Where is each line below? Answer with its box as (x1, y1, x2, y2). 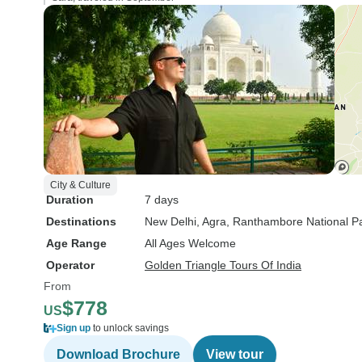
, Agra (196, 215, 226, 228)
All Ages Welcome (145, 237, 236, 250)
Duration (46, 193, 94, 206)
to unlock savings (90, 322, 169, 334)
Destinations (46, 215, 116, 228)
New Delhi (145, 215, 196, 228)
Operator (46, 259, 95, 271)
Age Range (46, 237, 107, 250)
